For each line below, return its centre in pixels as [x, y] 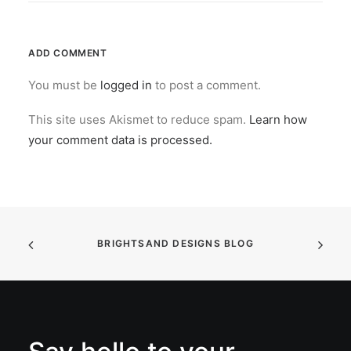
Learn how [278, 119]
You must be [64, 85]
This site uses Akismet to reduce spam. [139, 119]
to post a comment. [206, 85]
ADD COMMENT [68, 53]
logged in [126, 85]
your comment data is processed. [120, 140]
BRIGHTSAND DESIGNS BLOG [175, 244]
